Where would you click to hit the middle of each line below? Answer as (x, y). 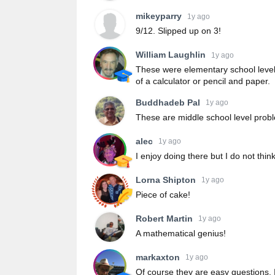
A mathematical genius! (181, 233)
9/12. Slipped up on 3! (178, 31)
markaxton (158, 257)
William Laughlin (171, 55)
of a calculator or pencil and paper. (203, 81)
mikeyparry (159, 16)
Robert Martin (164, 218)
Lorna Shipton (166, 180)
